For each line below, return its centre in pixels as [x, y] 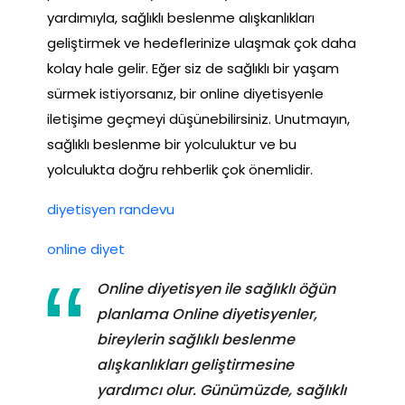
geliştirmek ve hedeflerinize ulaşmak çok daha [202, 42]
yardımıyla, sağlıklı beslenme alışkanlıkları [181, 17]
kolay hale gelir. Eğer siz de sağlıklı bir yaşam [193, 68]
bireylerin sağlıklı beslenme [196, 339]
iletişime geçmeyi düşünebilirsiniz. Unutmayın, [198, 118]
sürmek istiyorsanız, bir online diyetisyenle [185, 93]
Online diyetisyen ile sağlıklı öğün [216, 288]
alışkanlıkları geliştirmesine [195, 364]
